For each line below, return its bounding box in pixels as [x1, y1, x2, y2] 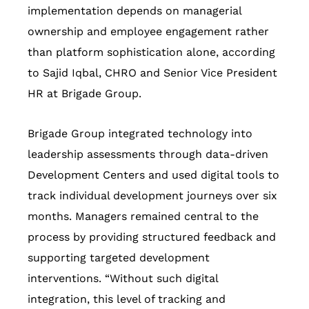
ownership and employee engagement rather [28, 25, 269, 39]
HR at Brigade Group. [28, 87, 141, 101]
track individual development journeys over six [28, 189, 277, 203]
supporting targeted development [28, 251, 210, 265]
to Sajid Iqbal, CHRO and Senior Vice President [28, 66, 277, 80]
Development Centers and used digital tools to [28, 168, 279, 182]
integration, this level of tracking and [28, 292, 226, 306]
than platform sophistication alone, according [28, 46, 275, 59]
